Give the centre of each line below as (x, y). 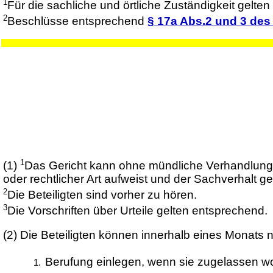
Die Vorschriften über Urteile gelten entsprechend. (137, 210)
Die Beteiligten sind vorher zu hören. (102, 194)
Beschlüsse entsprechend (77, 21)
